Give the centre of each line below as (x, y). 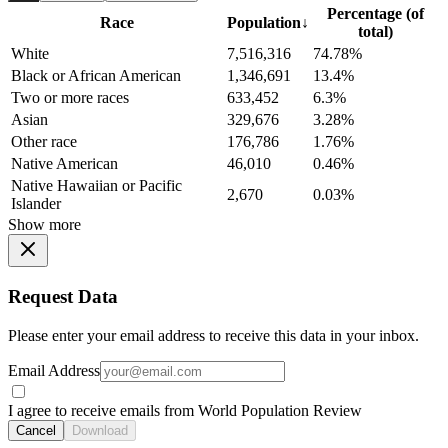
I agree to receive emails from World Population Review (185, 410)
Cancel (36, 430)
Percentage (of (375, 14)
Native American (64, 164)
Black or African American (96, 76)
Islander (36, 204)
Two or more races (70, 98)
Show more (44, 225)
